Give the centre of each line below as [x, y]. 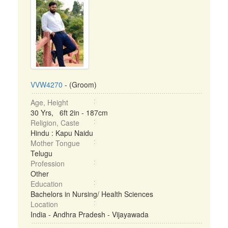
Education [47, 184]
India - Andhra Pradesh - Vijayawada [90, 214]
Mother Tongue [55, 143]
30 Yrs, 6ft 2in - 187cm [69, 112]
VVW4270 [47, 84]
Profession [48, 163]
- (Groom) [80, 84]
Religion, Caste [55, 123]
